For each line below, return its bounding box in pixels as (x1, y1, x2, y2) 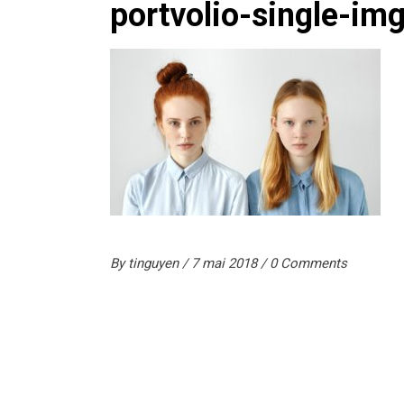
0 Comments (270, 255, 347, 271)
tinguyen (128, 255, 182, 271)
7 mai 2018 (191, 255, 261, 271)
